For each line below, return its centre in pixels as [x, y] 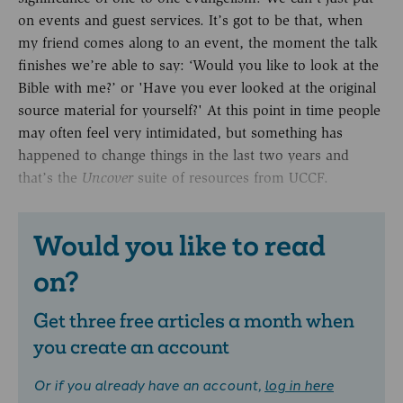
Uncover [110, 178]
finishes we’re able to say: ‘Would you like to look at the [198, 65]
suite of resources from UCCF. [233, 177]
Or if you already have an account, [149, 384]
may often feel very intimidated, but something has [180, 132]
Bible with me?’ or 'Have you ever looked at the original [197, 87]
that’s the [50, 177]
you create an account [131, 346]
